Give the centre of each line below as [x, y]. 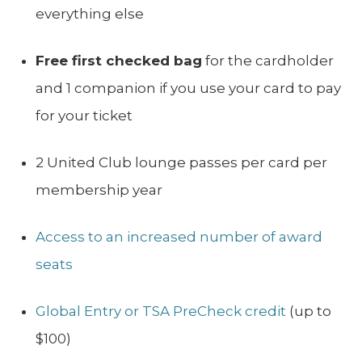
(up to [309, 311]
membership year [99, 190]
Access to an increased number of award [179, 237]
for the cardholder [268, 61]
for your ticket [84, 116]
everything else [90, 14]
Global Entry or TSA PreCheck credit [161, 311]
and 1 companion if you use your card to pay [188, 88]
